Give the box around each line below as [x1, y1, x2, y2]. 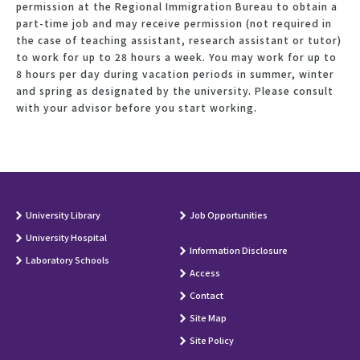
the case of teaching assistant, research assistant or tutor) [16, 32, 342, 47]
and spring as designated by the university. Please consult [16, 83, 333, 97]
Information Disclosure [190, 243, 288, 256]
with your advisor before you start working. [16, 100, 257, 114]
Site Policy [190, 333, 234, 346]
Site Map [190, 310, 227, 324]
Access [190, 265, 220, 279]
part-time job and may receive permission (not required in [16, 15, 332, 30]
